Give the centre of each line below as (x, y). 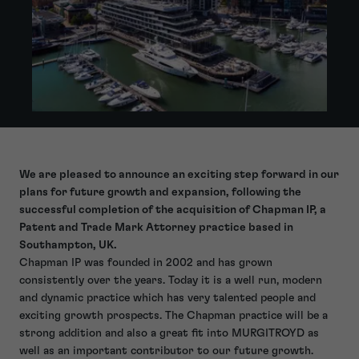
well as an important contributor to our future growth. (166, 351)
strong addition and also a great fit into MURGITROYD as (169, 333)
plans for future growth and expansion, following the (160, 192)
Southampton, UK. (68, 245)
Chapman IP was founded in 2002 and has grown (146, 262)
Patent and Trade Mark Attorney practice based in (156, 227)
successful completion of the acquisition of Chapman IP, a (173, 210)
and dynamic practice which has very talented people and (167, 298)
